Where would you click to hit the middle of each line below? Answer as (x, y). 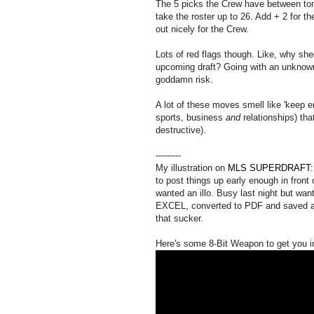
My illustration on (192, 168)
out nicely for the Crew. (202, 29)
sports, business (191, 117)
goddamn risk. (184, 79)
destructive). (181, 130)
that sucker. (179, 218)
